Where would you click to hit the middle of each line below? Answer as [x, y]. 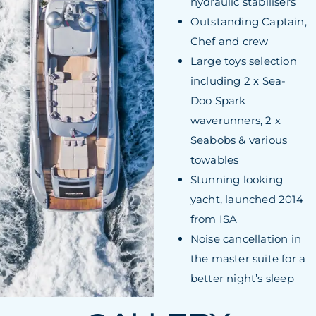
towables [214, 159]
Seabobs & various [239, 140]
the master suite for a [248, 258]
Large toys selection [243, 61]
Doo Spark [218, 100]
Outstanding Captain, [248, 21]
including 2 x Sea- [238, 80]
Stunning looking [237, 179]
